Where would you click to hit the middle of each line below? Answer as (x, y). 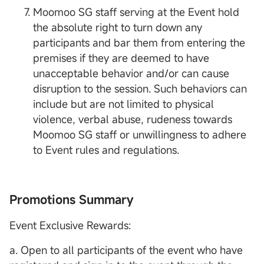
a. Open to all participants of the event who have (126, 250)
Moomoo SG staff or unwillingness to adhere (140, 135)
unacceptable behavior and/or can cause (131, 73)
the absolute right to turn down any (118, 27)
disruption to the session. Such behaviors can (140, 89)
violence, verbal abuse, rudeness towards (133, 119)
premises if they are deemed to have (121, 58)
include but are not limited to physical (123, 104)
